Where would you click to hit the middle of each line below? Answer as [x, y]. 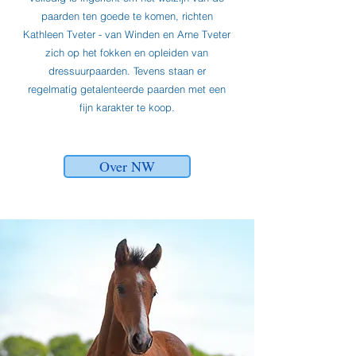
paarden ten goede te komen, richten [127, 16]
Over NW [127, 166]
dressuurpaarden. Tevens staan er [127, 71]
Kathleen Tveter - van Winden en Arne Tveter [127, 34]
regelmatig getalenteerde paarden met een [127, 89]
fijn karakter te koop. [127, 107]
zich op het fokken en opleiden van [127, 52]
